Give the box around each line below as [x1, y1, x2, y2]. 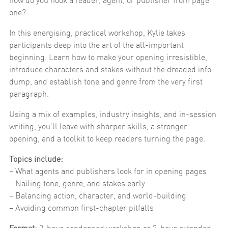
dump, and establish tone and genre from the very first [9, 76, 203, 87]
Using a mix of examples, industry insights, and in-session [9, 109, 216, 120]
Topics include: [9, 154, 63, 164]
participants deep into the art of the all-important [9, 40, 184, 50]
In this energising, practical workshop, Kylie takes [9, 27, 185, 38]
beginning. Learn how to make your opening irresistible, [9, 52, 207, 63]
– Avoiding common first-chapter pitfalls [9, 203, 154, 213]
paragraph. [9, 89, 49, 99]
